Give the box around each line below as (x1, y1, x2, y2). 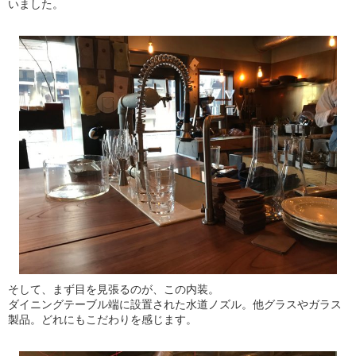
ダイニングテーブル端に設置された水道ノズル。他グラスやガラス (8, 298, 342, 311)
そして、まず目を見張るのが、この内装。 (8, 283, 219, 296)
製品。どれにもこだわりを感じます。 (8, 313, 197, 326)
